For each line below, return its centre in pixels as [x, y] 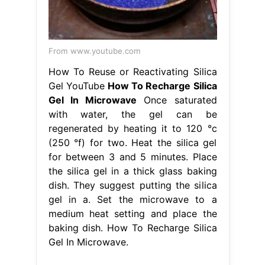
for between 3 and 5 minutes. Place [132, 157]
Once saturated [177, 100]
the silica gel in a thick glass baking [132, 171]
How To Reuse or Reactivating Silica [132, 72]
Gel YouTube [78, 86]
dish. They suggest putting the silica [132, 185]
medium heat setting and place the [132, 214]
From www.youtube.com [94, 51]
